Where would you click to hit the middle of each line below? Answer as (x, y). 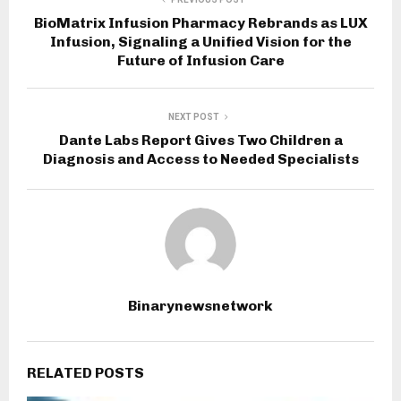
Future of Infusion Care (200, 61)
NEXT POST (193, 117)
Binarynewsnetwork (200, 306)
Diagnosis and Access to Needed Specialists (200, 159)
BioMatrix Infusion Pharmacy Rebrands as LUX (200, 23)
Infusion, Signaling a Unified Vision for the (200, 42)
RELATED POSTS (85, 373)
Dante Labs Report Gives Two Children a (200, 141)
